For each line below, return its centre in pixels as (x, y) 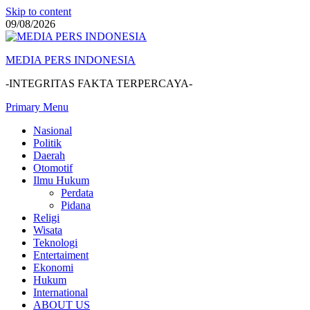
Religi (46, 218)
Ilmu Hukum (61, 180)
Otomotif (53, 168)
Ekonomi (53, 267)
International (61, 292)
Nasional (53, 130)
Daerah (49, 155)
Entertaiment (61, 255)
